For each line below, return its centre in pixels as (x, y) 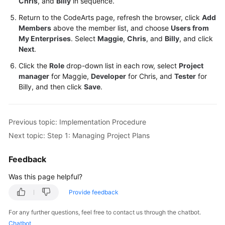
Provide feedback (94, 192)
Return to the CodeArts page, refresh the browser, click (110, 17)
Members (35, 28)
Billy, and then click (51, 87)
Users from (190, 28)
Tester (185, 76)
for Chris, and (150, 76)
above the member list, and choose (111, 28)
